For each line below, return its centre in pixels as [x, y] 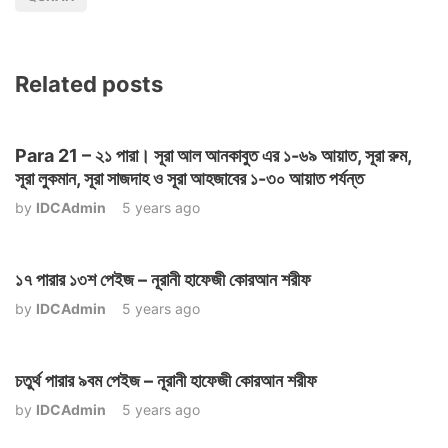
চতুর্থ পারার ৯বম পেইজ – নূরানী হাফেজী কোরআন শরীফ [166, 380]
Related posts [89, 83]
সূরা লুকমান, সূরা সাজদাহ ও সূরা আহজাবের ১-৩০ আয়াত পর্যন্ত [189, 178]
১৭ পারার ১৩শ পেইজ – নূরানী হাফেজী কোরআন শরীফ [163, 279]
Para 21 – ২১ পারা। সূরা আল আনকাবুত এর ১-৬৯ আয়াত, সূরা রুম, [213, 155]
